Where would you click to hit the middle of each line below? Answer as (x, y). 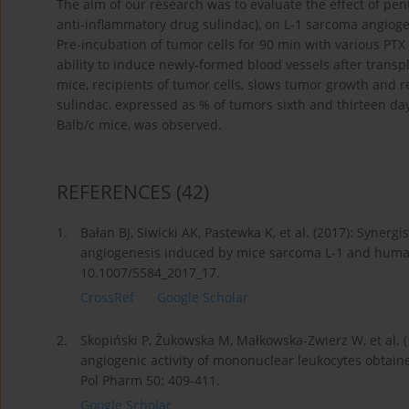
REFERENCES (114, 192)
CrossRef (107, 298)
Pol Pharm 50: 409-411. (150, 381)
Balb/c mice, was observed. (139, 125)
